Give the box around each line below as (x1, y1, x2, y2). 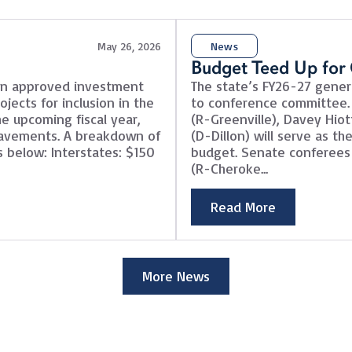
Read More (210, 198, 276, 216)
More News (142, 267, 210, 285)
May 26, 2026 (97, 39, 162, 53)
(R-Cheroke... (190, 159, 268, 178)
